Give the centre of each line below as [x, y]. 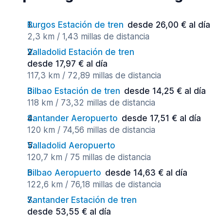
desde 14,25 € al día [165, 91]
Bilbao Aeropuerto [64, 173]
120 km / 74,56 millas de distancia [91, 130]
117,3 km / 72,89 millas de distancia [94, 75]
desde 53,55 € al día [69, 212]
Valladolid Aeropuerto [71, 145]
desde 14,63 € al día [146, 173]
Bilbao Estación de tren [74, 91]
